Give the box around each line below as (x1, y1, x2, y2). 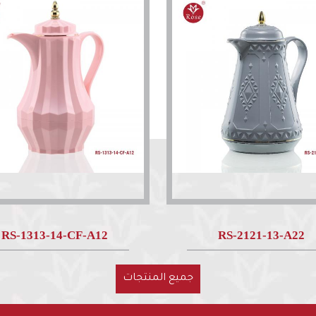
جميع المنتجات (123, 272, 193, 284)
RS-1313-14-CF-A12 (1, 229, 109, 243)
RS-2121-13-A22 (217, 229, 305, 243)
